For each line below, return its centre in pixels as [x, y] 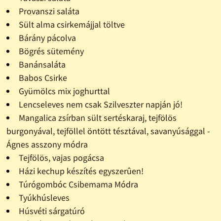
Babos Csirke [43, 78]
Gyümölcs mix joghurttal [64, 91]
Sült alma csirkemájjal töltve [72, 25]
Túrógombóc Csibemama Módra [78, 184]
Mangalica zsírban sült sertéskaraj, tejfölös [97, 118]
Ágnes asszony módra [47, 145]
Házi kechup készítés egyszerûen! [81, 171]
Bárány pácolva [47, 38]
